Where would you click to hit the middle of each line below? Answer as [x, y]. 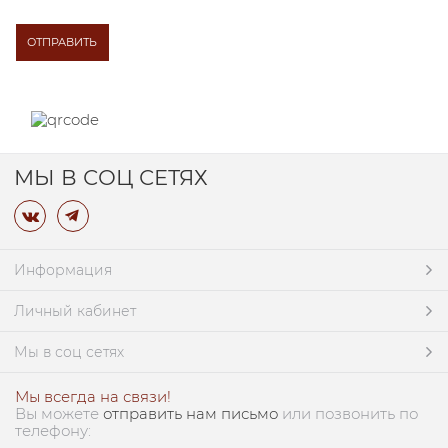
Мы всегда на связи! [93, 396]
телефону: [53, 430]
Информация [63, 269]
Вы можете [59, 413]
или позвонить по [350, 413]
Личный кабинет [75, 310]
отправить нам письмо [190, 413]
